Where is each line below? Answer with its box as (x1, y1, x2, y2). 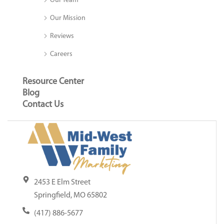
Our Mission (50, 14, 85, 22)
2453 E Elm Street (33, 178, 90, 186)
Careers (50, 50, 72, 58)
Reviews (50, 32, 74, 40)
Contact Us (22, 99, 63, 109)
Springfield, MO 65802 (33, 191, 107, 199)
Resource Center (22, 76, 84, 86)
